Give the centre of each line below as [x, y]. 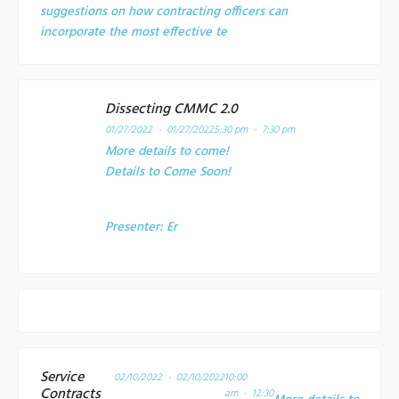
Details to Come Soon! [169, 172]
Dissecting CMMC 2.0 [171, 109]
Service [62, 377]
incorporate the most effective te [134, 32]
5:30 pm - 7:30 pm [254, 130]
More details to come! [167, 151]
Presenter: [135, 227]
